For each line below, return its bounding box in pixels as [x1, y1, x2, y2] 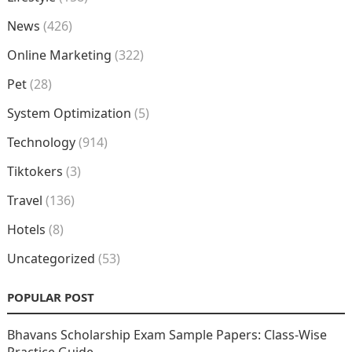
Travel [6, 192, 42, 210]
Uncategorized [6, 250, 95, 268]
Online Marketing [6, 46, 112, 64]
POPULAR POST [6, 289, 94, 306]
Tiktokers [6, 163, 63, 181]
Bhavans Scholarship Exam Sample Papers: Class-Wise [6, 326, 327, 344]
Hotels [6, 221, 46, 239]
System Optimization [6, 104, 131, 123]
